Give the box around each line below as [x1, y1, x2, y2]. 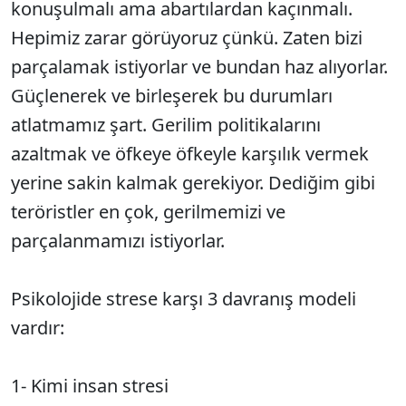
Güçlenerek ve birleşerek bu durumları [11, 82, 333, 108]
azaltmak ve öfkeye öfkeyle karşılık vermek [11, 140, 369, 166]
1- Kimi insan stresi [11, 372, 169, 398]
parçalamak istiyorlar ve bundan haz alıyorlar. [11, 53, 388, 79]
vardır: [11, 314, 64, 340]
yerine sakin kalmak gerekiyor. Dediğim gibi [11, 169, 375, 195]
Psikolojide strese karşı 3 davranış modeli [11, 285, 356, 311]
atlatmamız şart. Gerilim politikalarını [11, 111, 321, 137]
